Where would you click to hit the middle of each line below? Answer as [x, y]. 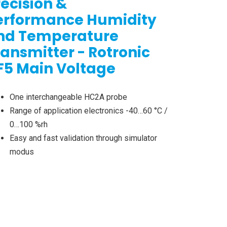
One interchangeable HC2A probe [68, 97]
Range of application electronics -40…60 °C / [88, 111]
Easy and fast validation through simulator [83, 138]
